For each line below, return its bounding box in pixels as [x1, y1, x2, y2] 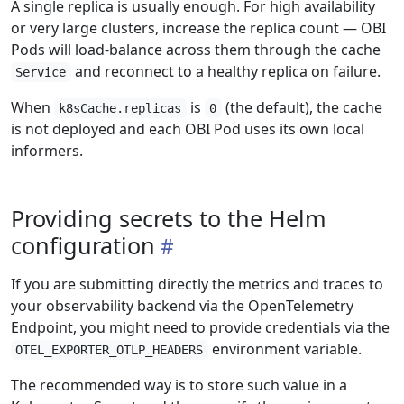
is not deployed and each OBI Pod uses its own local [11, 119, 364, 139]
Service [15, 65, 67, 79]
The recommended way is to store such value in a [11, 375, 347, 395]
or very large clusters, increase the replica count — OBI [11, 18, 386, 38]
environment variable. [207, 339, 362, 359]
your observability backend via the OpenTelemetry [11, 296, 353, 316]
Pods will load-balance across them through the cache [11, 40, 381, 60]
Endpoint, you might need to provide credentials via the [11, 317, 390, 337]
